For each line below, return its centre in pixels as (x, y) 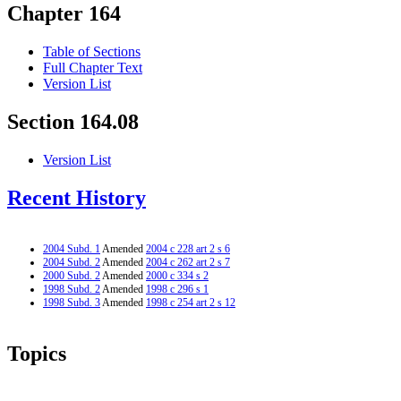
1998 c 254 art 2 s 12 (191, 302)
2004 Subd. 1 (72, 248)
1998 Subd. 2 (72, 289)
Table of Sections (92, 52)
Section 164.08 (73, 122)
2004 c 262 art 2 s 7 (188, 262)
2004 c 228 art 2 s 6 (188, 248)
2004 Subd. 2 (72, 262)
